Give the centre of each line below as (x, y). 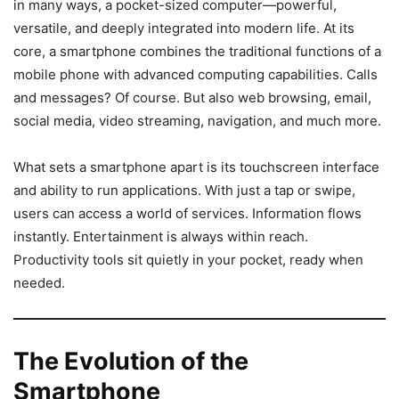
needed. (39, 282)
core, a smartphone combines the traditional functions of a (197, 51)
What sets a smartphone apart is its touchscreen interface (196, 167)
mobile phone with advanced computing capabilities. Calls (195, 74)
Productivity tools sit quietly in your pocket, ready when (188, 259)
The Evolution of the (131, 361)
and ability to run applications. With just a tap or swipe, (184, 190)
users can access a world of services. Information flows (187, 213)
